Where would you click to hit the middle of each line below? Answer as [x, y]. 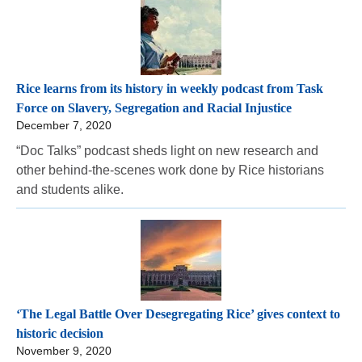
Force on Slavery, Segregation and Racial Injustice [154, 107]
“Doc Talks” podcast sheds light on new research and [167, 150]
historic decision [60, 334]
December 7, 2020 [64, 125]
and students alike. [70, 189]
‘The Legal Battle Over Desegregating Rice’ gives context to [178, 314]
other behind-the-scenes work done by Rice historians [170, 170]
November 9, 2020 [64, 351]
